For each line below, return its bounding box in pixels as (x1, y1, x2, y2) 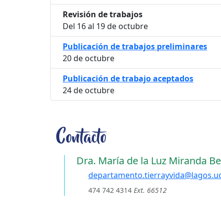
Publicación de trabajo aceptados (63, 73, 193, 84)
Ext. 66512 (134, 185, 167, 195)
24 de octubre (63, 84, 114, 96)
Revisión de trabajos (63, 8, 143, 20)
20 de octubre (63, 52, 114, 64)
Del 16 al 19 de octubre (63, 20, 148, 32)
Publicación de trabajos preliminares (63, 40, 207, 52)
